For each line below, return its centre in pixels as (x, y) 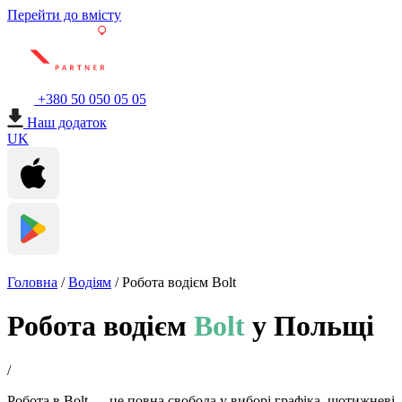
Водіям (90, 282)
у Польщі (310, 326)
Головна (32, 282)
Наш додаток (67, 122)
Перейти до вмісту (64, 15)
